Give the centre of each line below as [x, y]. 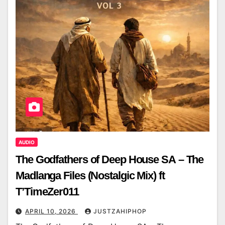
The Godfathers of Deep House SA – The [110, 160]
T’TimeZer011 [47, 192]
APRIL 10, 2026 [51, 211]
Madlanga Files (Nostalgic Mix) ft [90, 176]
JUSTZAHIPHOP [120, 211]
